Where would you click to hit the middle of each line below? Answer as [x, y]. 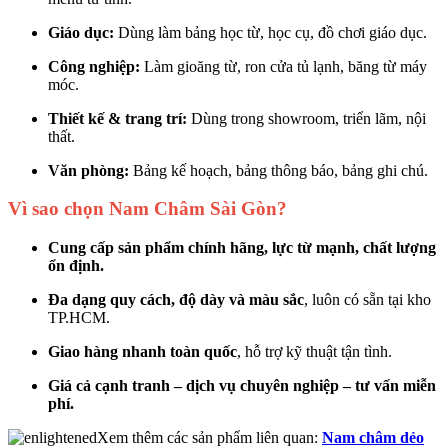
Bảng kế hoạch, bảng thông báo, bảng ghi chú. [278, 170]
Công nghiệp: [94, 66]
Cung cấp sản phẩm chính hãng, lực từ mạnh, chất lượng [242, 248]
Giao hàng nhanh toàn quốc [142, 352]
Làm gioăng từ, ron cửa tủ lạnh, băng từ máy [283, 66]
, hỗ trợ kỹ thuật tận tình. [314, 352]
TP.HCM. [79, 318]
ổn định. [76, 266]
